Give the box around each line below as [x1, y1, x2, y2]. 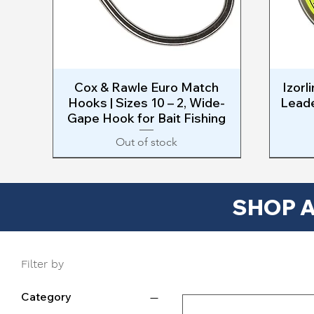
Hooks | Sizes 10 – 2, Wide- [68, 94, 226, 111]
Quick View [118, 78, 175, 93]
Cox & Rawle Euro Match [74, 78, 219, 95]
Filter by [21, 257, 64, 271]
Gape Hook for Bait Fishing [67, 109, 226, 126]
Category [21, 289, 71, 304]
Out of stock [116, 135, 178, 149]
